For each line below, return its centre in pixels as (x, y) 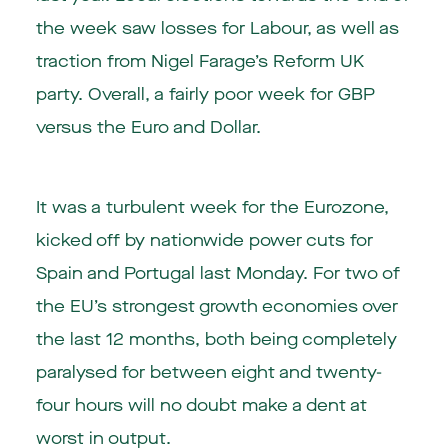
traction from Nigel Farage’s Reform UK (199, 61)
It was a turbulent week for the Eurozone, (212, 208)
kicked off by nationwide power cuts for (204, 241)
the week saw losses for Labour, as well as (217, 28)
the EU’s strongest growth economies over (216, 307)
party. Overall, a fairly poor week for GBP (205, 94)
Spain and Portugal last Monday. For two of (217, 274)
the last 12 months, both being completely (216, 340)
